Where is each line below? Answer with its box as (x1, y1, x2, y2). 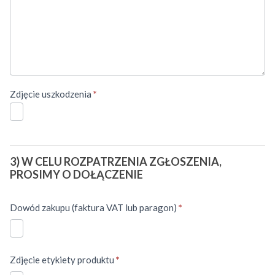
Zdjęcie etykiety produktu (10, 254, 116, 265)
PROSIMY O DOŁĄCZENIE (10, 167, 143, 181)
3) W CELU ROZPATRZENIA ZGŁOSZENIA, (10, 154, 222, 168)
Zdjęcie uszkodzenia (10, 88, 93, 99)
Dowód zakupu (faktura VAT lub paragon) (10, 201, 179, 213)
